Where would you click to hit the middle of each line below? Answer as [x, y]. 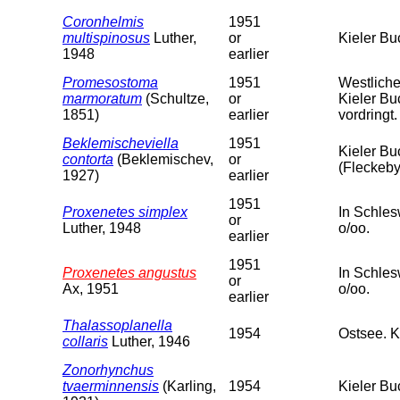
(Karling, [187, 386]
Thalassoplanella [117, 325]
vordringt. [368, 114]
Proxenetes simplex [125, 212]
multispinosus [106, 37]
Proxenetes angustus [129, 272]
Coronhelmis [103, 21]
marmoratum [102, 98]
